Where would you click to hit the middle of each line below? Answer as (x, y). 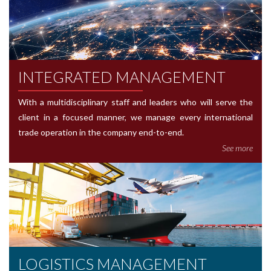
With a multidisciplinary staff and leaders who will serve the (135, 102)
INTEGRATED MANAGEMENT (122, 77)
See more (237, 148)
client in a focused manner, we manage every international (135, 117)
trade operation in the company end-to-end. (101, 132)
